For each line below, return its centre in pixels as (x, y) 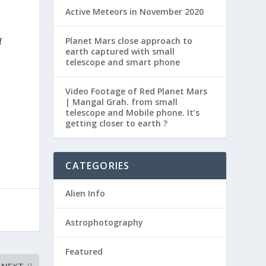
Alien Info (85, 193)
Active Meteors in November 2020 (135, 12)
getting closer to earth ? (117, 123)
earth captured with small (120, 51)
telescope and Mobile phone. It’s (133, 113)
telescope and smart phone (123, 62)
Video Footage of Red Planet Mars (137, 91)
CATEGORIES (98, 166)
